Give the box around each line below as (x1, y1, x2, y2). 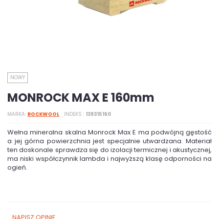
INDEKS (64, 110, 83, 118)
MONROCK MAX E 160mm (7, 89, 154, 106)
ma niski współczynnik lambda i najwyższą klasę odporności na (7, 154, 212, 163)
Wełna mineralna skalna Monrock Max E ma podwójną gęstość (7, 128, 212, 137)
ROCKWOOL (27, 110, 59, 118)
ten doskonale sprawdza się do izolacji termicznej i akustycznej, (7, 145, 212, 154)
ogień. (7, 163, 27, 172)
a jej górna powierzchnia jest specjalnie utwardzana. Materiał (7, 136, 212, 146)
